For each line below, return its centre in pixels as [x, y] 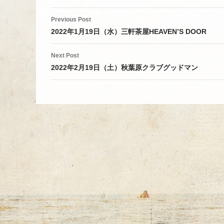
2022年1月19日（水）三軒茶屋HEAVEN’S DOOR [129, 32]
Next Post [65, 56]
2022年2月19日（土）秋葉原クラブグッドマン [124, 68]
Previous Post [71, 20]
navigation [81, 32]
